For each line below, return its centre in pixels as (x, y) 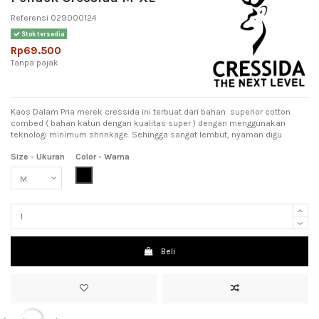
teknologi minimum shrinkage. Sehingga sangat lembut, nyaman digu (146, 134)
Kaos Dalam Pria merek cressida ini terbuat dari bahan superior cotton (151, 111)
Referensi (30, 18)
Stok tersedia (42, 34)
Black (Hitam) (110, 175)
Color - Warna (103, 157)
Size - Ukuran (38, 157)
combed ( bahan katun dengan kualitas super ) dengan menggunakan (148, 123)
